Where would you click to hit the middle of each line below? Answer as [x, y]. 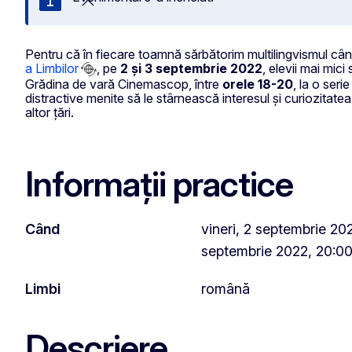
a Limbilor [51, 68]
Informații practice [159, 183]
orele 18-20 [258, 84]
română [225, 288]
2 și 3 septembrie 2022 [191, 68]
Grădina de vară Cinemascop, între [124, 84]
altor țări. [49, 113]
